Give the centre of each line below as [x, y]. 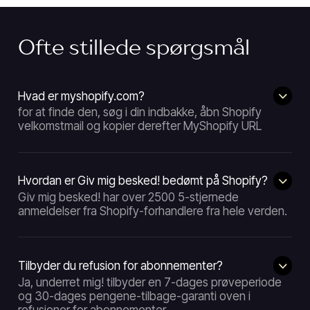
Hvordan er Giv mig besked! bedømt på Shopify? [143, 181]
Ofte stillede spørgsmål [134, 49]
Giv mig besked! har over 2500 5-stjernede [128, 198]
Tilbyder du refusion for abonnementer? [120, 266]
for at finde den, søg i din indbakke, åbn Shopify [139, 112]
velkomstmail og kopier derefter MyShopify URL [139, 126]
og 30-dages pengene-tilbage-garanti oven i [134, 296]
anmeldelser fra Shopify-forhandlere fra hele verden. [152, 211]
